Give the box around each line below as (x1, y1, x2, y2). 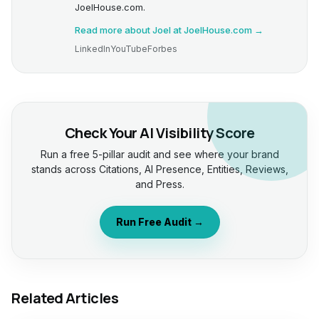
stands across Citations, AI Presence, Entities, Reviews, (31, 163, 288, 175)
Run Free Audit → (115, 216, 204, 228)
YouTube (110, 43, 147, 54)
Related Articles (11, 288, 118, 308)
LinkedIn (75, 43, 110, 54)
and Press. (135, 178, 184, 190)
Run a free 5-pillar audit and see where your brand (40, 148, 279, 160)
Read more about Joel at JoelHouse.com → (75, 24, 263, 36)
